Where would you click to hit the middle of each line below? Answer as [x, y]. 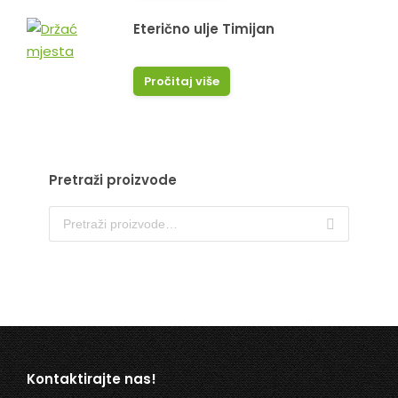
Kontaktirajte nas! [92, 379]
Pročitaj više [182, 81]
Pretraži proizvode [113, 180]
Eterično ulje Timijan [204, 29]
